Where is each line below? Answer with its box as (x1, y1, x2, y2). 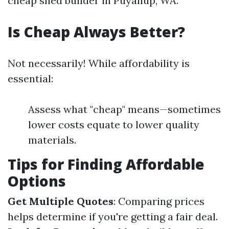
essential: (8, 72, 53, 85)
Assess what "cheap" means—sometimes (28, 103, 221, 116)
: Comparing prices (113, 195, 204, 208)
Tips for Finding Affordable (8, 154, 204, 174)
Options (8, 171, 66, 191)
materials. (28, 133, 76, 146)
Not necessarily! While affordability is (8, 57, 190, 70)
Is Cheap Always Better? (8, 22, 185, 41)
